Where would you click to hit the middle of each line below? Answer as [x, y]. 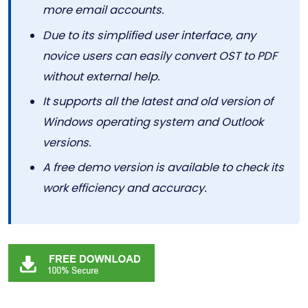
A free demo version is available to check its [164, 168]
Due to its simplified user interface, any [150, 35]
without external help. [101, 76]
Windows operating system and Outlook [153, 122]
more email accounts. [103, 10]
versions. [67, 143]
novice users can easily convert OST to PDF [160, 56]
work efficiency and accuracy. [125, 188]
